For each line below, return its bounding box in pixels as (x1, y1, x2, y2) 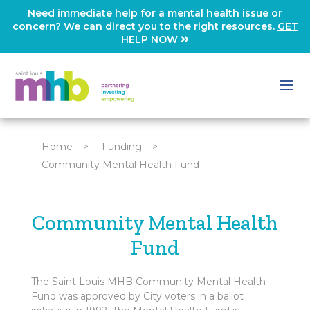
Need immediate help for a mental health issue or (28, 7, 282, 19)
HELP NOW (121, 33, 181, 46)
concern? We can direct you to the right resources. (12, 20, 277, 33)
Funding (101, 140, 142, 153)
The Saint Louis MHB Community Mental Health (30, 275, 266, 288)
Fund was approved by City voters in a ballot (30, 290, 244, 302)
